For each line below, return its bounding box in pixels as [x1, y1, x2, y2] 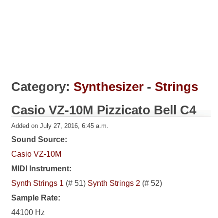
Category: [11, 79, 74, 94]
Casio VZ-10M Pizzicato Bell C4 [11, 103, 197, 118]
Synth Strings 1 [11, 179, 64, 188]
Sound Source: [11, 135, 68, 144]
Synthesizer [73, 79, 144, 94]
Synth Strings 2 [88, 179, 141, 188]
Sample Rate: [11, 194, 61, 202]
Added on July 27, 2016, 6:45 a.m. [11, 122, 109, 130]
